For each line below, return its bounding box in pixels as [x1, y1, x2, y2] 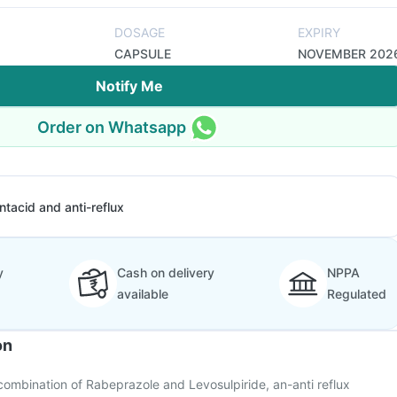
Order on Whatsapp [37, 117, 186, 136]
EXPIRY [298, 25, 340, 40]
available [116, 286, 168, 301]
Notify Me [96, 77, 163, 95]
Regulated [327, 286, 386, 301]
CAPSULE [113, 46, 171, 61]
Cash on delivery [116, 265, 214, 280]
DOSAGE [113, 25, 165, 40]
